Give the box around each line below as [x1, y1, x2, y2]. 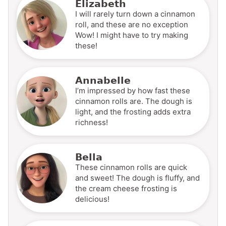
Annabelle [75, 74, 131, 86]
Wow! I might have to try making [75, 30, 188, 40]
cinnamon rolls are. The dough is [75, 96, 192, 106]
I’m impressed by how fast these [75, 85, 190, 95]
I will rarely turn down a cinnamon [75, 9, 195, 19]
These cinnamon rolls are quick [75, 162, 187, 172]
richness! [75, 117, 108, 127]
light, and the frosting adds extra [75, 106, 191, 117]
